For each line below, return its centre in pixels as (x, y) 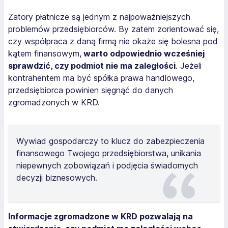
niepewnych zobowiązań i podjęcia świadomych (107, 165)
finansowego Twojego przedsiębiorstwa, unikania (109, 153)
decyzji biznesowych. (57, 177)
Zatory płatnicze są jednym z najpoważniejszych (99, 17)
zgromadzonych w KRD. (54, 102)
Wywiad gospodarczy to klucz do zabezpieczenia (110, 141)
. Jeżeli (189, 65)
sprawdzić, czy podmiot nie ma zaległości (92, 65)
